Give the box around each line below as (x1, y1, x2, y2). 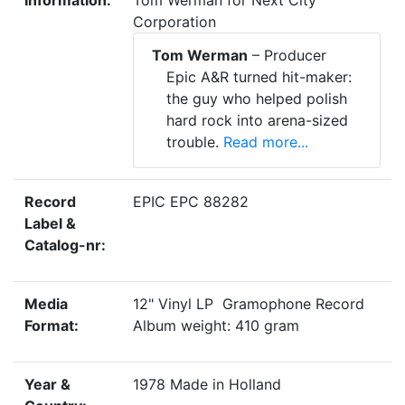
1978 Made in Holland (133, 375, 290, 394)
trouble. (166, 133, 219, 152)
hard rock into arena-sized (166, 111, 348, 130)
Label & (24, 214, 76, 233)
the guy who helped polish (166, 89, 347, 108)
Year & (24, 375, 71, 394)
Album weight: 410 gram (133, 316, 308, 335)
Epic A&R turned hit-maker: (166, 68, 352, 87)
